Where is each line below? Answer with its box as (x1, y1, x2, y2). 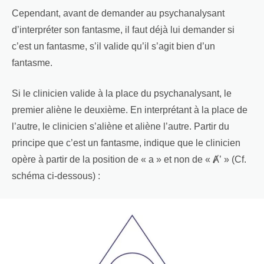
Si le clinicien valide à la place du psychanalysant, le (12, 88, 232, 99)
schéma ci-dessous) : (12, 171, 100, 181)
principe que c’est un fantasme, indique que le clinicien (12, 138, 240, 148)
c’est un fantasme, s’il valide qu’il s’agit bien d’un (12, 41, 215, 52)
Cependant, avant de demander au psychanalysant (12, 8, 225, 19)
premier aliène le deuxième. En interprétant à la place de (12, 105, 247, 115)
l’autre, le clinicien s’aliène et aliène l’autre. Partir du (12, 121, 229, 132)
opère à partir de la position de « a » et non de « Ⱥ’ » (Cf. (12, 154, 246, 165)
